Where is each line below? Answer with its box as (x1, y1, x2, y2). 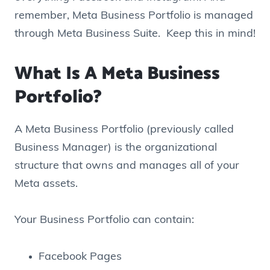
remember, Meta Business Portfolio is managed (14, 10, 253, 22)
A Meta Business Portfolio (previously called (14, 124, 234, 136)
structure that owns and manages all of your (14, 160, 239, 172)
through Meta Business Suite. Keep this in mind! (14, 28, 256, 40)
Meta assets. (14, 178, 78, 190)
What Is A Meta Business (14, 58, 220, 89)
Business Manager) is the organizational (14, 142, 217, 154)
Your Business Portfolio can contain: (14, 215, 194, 227)
